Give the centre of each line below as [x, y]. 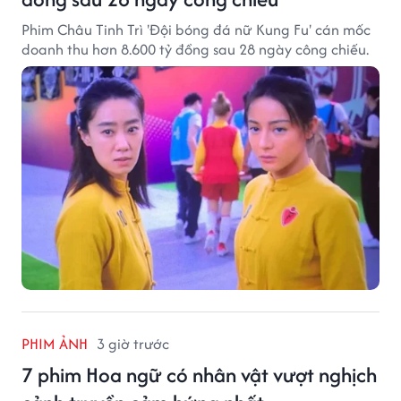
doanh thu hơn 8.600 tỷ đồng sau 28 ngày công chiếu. [195, 50]
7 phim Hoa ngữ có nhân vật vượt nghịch [199, 375]
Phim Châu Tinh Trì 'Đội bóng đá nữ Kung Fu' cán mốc [196, 30]
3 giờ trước [133, 344]
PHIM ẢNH [55, 344]
